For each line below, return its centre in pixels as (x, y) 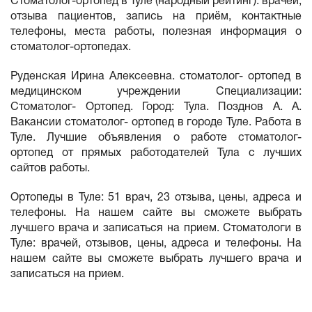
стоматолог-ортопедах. (71, 47)
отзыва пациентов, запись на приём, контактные (156, 17)
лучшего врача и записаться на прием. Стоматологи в (156, 228)
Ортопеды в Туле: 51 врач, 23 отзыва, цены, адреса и (156, 198)
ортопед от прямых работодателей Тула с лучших (156, 153)
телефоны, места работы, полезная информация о (156, 32)
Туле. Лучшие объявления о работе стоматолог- (156, 138)
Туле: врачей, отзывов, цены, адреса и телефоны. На (156, 244)
